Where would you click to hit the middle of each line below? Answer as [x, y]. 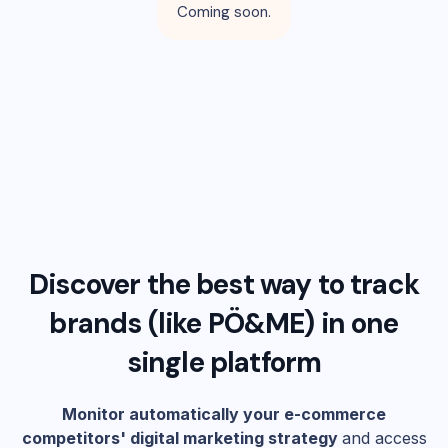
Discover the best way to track [224, 284]
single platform [224, 362]
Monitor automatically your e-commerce [224, 414]
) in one [351, 323]
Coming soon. [224, 12]
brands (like [128, 323]
